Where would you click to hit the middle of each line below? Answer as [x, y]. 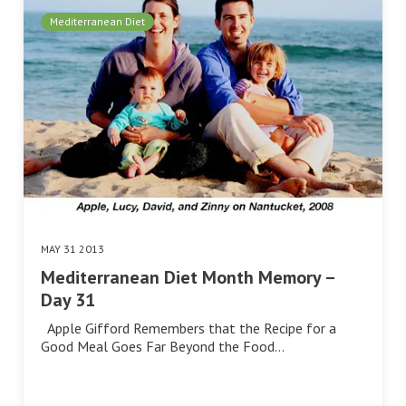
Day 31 [68, 300]
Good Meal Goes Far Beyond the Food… [163, 346]
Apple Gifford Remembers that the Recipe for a [188, 328]
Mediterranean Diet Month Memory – [188, 277]
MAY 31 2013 [72, 248]
